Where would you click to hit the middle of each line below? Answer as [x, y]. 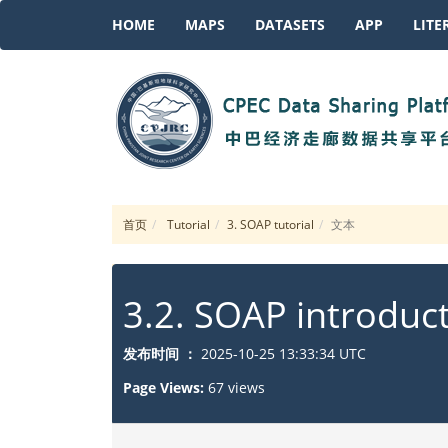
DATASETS [290, 24]
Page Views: [165, 387]
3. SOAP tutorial [270, 224]
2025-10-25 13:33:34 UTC [285, 353]
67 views [236, 387]
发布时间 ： [160, 353]
